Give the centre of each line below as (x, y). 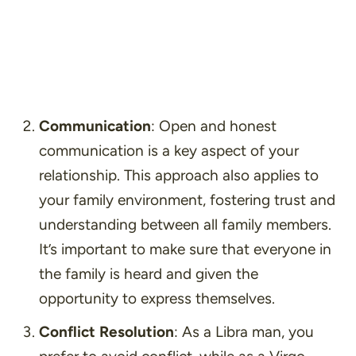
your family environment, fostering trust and (187, 199)
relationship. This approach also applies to (178, 175)
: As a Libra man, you (244, 332)
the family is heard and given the (148, 273)
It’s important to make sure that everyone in (185, 249)
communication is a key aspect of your (168, 150)
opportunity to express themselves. (157, 298)
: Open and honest (213, 126)
